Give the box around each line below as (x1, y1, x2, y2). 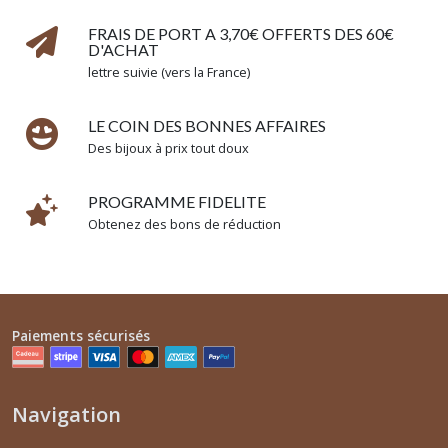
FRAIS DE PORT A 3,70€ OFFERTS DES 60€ (88, 24, 394, 44)
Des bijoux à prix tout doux (88, 139, 249, 158)
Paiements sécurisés (12, 326, 150, 346)
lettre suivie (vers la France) (88, 63, 250, 82)
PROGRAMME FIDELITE (88, 192, 266, 212)
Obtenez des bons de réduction (88, 215, 281, 234)
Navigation (12, 400, 121, 428)
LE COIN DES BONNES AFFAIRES (88, 116, 326, 136)
